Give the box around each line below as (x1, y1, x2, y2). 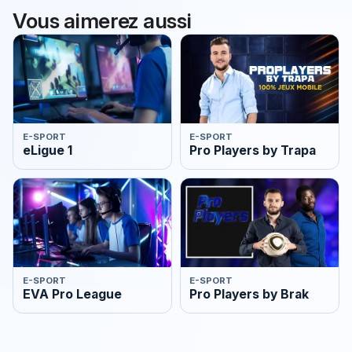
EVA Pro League (22, 287, 122, 302)
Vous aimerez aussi (13, 7, 192, 33)
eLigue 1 (22, 143, 72, 159)
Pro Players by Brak (189, 287, 310, 302)
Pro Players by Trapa (189, 143, 317, 159)
